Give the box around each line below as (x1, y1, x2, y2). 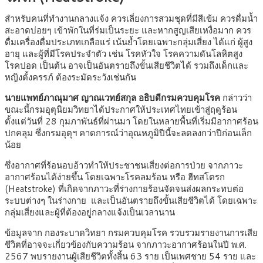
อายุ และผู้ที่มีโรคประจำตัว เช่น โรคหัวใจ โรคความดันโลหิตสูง (5, 48, 242, 60)
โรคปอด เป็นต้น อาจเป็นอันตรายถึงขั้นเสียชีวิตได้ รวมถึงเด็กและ (5, 59, 248, 72)
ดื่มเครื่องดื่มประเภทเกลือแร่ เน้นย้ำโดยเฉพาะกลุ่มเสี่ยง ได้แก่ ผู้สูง (5, 36, 252, 49)
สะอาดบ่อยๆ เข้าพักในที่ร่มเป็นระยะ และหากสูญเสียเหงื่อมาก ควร (5, 24, 251, 37)
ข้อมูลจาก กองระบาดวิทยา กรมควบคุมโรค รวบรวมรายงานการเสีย (5, 227, 258, 240)
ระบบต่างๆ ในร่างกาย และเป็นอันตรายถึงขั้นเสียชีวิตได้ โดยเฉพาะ (5, 194, 257, 207)
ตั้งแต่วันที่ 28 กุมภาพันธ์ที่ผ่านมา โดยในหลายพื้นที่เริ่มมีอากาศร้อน (5, 115, 258, 128)
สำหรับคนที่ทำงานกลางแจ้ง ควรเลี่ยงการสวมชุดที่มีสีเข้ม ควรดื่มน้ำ (5, 12, 258, 25)
